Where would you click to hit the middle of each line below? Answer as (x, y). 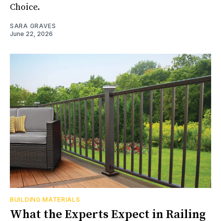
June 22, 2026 (31, 34)
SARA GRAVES (33, 26)
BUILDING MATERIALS (45, 199)
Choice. (25, 7)
